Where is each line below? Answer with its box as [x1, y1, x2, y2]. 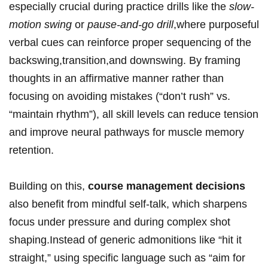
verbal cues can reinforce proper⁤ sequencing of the [9, 36, 251, 49]
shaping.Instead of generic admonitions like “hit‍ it [9, 234, 242, 246]
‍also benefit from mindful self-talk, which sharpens [9, 198, 247, 211]
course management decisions [88, 180, 245, 193]
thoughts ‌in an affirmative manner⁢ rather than [9, 72, 224, 85]
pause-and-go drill [87, 19, 173, 31]
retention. [9, 144, 54, 157]
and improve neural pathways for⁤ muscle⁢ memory [9, 126, 244, 139]
